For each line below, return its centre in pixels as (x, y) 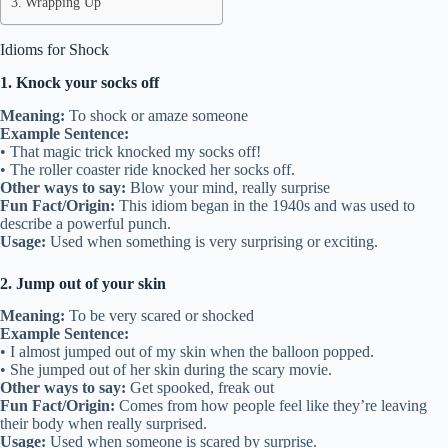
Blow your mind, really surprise (228, 187)
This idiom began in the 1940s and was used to (265, 205)
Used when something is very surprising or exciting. (212, 241)
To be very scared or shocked (159, 316)
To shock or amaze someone (156, 115)
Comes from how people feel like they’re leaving (271, 406)
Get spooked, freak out (200, 388)
